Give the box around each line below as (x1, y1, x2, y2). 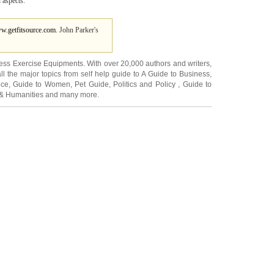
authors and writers (146, 59, 210, 68)
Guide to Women (12, 80, 70, 89)
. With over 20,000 (83, 59, 146, 68)
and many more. (43, 91, 99, 99)
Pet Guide (75, 80, 109, 89)
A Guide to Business (141, 70, 210, 78)
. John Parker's (56, 26, 98, 34)
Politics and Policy (113, 80, 179, 89)
